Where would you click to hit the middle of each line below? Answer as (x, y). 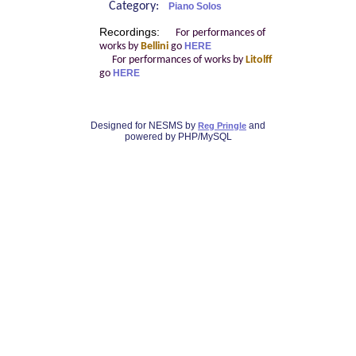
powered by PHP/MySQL (178, 136)
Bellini (154, 46)
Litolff (258, 60)
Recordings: (131, 32)
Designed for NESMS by (144, 125)
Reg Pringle (222, 125)
